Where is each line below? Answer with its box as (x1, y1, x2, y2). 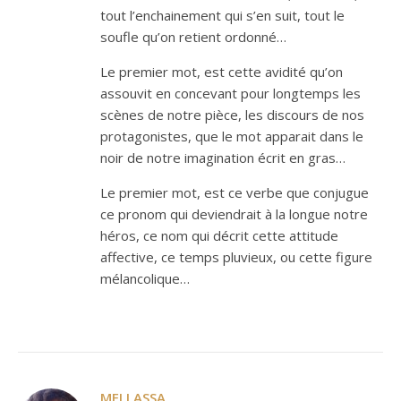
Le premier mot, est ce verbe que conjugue (100, 183, 369, 201)
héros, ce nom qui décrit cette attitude (100, 226, 338, 244)
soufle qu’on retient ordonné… (100, 28, 286, 46)
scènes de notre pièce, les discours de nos (100, 106, 364, 124)
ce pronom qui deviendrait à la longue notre (100, 205, 368, 223)
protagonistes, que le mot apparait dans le (100, 127, 363, 145)
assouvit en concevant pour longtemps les (100, 84, 361, 102)
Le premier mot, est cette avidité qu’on (100, 63, 343, 81)
